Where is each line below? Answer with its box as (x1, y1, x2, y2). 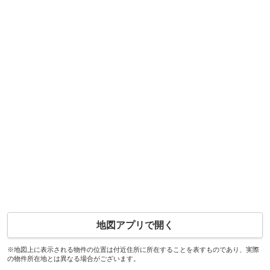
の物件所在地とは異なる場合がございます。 (7, 254, 140, 262)
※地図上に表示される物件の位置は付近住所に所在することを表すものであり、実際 (7, 245, 259, 253)
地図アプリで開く (96, 219, 174, 230)
